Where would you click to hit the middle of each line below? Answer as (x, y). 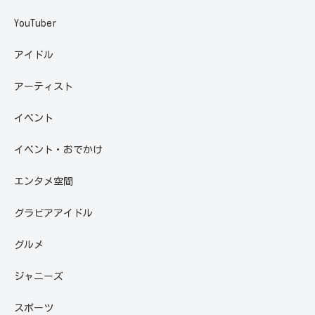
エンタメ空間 (44, 181)
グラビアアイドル (53, 213)
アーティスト (44, 86)
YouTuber (36, 23)
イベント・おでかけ (58, 149)
